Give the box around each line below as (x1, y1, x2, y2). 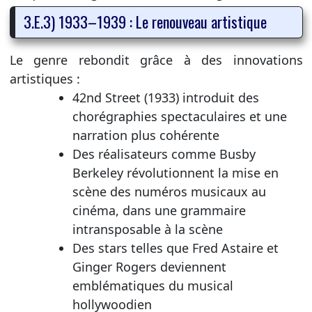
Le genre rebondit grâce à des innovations (9, 51, 303, 68)
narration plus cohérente (72, 126, 219, 143)
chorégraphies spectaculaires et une (72, 107, 287, 125)
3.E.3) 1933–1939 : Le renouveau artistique (23, 10, 267, 33)
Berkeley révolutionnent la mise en (72, 164, 279, 181)
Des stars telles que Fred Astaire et (72, 239, 279, 256)
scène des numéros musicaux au (72, 182, 266, 200)
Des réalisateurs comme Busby (72, 145, 256, 162)
